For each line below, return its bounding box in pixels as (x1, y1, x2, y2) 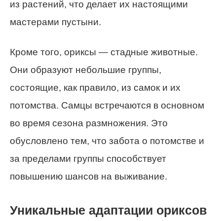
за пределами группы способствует (10, 153, 166, 164)
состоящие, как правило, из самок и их (10, 82, 181, 93)
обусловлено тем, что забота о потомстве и (10, 135, 204, 146)
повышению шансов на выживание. (10, 171, 167, 182)
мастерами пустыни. (10, 16, 101, 27)
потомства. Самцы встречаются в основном (10, 100, 204, 110)
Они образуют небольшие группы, (10, 64, 161, 75)
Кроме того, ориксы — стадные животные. (10, 46, 198, 57)
